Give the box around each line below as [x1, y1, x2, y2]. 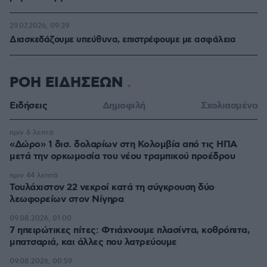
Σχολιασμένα [200, 100, 257, 112]
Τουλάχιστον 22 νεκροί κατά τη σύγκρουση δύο [10, 181, 215, 194]
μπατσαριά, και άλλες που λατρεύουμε [10, 236, 177, 249]
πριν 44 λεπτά [10, 171, 58, 180]
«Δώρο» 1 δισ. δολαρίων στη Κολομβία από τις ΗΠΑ [10, 138, 237, 151]
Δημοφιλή [102, 100, 145, 112]
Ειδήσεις [10, 100, 47, 112]
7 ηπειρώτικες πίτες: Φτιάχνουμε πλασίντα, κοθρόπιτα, [10, 224, 250, 237]
